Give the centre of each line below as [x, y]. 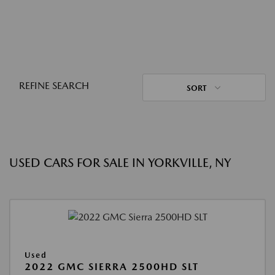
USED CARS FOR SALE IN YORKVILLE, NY [120, 163]
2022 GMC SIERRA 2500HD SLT [112, 267]
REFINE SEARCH [54, 86]
